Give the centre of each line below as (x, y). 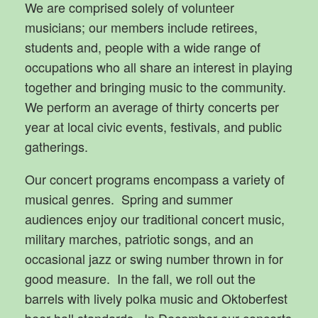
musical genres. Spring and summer (129, 198)
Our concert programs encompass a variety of (155, 179)
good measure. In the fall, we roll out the (140, 278)
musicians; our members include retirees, (141, 27)
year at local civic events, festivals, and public (153, 126)
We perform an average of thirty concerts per (152, 106)
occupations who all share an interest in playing (159, 66)
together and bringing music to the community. (157, 86)
